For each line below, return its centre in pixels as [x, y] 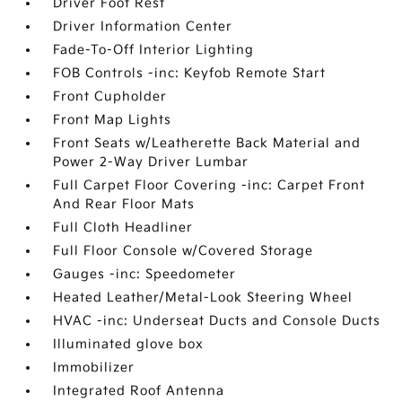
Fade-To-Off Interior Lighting [154, 50]
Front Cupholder [110, 97]
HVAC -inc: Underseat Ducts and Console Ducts [217, 321]
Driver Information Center [143, 27]
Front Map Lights [113, 120]
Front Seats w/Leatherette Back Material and [207, 144]
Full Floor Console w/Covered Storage [184, 251]
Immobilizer [94, 368]
